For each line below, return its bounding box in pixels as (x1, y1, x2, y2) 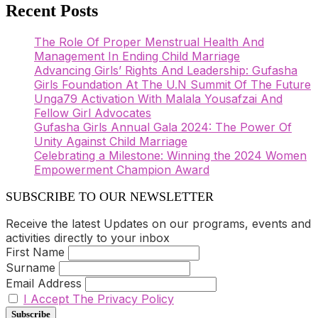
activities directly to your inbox (6, 231, 170, 246)
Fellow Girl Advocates (34, 106, 151, 121)
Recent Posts (6, 1, 98, 21)
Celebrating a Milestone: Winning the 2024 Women (34, 148, 307, 163)
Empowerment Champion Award (34, 163, 209, 177)
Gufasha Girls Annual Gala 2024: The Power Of (34, 120, 292, 135)
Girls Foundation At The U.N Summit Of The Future (34, 77, 311, 92)
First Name (6, 245, 65, 260)
